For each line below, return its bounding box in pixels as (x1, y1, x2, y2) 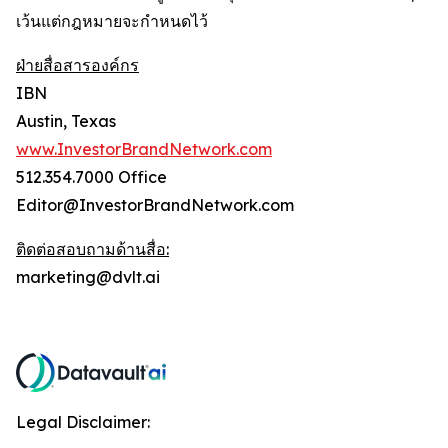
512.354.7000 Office (16, 167, 167, 187)
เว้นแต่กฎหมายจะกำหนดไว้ (16, 11, 208, 31)
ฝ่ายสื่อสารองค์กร (16, 55, 139, 75)
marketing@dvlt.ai (16, 267, 160, 287)
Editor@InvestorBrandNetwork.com (16, 195, 294, 215)
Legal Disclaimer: (16, 412, 150, 432)
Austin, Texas (16, 111, 116, 131)
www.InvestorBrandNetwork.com (16, 139, 272, 159)
